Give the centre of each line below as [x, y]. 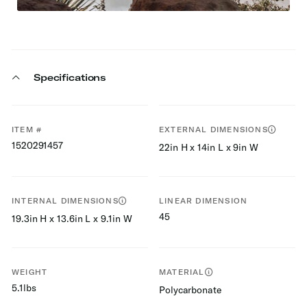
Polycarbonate [190, 290]
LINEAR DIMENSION [204, 201]
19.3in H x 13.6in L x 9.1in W [72, 218]
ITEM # [27, 130]
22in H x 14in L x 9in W [209, 147]
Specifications [70, 77]
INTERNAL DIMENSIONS [65, 201]
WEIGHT [30, 272]
